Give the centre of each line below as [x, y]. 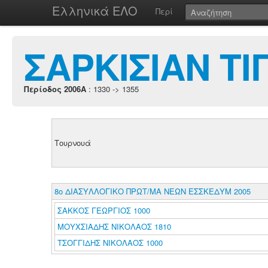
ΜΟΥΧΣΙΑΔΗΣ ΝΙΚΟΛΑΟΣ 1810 [114, 226]
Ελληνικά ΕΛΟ [95, 10]
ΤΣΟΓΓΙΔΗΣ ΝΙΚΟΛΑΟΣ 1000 [110, 243]
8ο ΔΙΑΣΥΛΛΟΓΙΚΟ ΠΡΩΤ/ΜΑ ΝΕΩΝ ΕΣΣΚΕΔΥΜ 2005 [152, 191]
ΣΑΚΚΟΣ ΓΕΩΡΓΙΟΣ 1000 [103, 210]
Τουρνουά [72, 143]
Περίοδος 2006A [55, 89]
